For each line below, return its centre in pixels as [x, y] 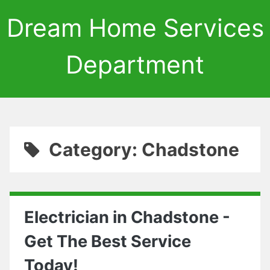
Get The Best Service [108, 241]
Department [135, 64]
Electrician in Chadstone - [127, 217]
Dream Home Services [135, 28]
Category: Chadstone [144, 149]
